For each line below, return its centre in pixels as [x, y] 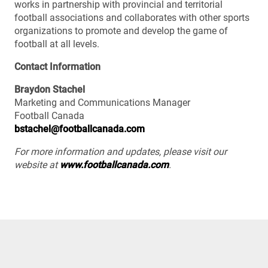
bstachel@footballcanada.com [80, 129]
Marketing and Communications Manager [103, 102]
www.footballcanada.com [114, 165]
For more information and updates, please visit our [121, 151]
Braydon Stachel [50, 89]
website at [37, 165]
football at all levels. [58, 44]
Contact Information [57, 66]
